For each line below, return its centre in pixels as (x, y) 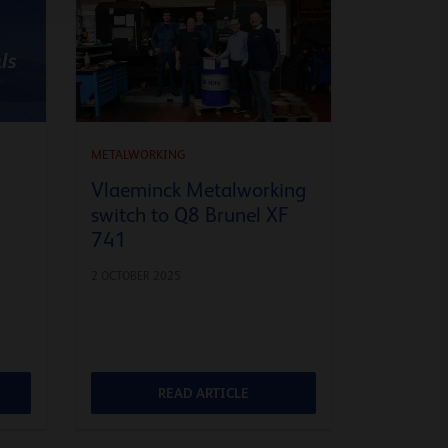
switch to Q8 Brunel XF (190, 214)
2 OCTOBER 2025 (136, 275)
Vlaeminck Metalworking (198, 189)
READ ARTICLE (203, 392)
